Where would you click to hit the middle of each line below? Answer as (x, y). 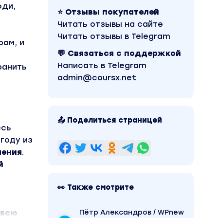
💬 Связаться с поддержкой (119, 53)
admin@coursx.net (97, 78)
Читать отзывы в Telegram (114, 36)
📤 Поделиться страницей (110, 120)
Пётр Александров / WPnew (132, 212)
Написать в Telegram (102, 65)
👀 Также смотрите (96, 187)
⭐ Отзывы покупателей (108, 12)
